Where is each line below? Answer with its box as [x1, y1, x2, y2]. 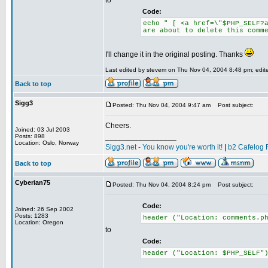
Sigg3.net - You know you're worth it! [105, 143, 223, 151]
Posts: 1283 [15, 212, 48, 219]
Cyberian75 [15, 179, 50, 186]
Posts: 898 [15, 133, 45, 139]
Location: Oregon [15, 219, 63, 226]
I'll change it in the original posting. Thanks [105, 50, 245, 59]
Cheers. [105, 121, 131, 130]
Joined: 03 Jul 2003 [15, 126, 70, 133]
